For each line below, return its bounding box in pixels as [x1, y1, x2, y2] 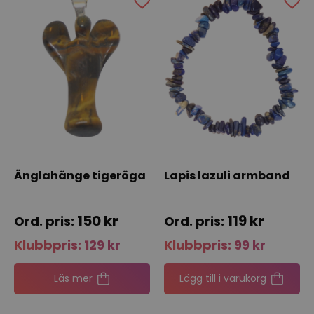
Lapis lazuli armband [164, 167, 290, 184]
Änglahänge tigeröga [14, 167, 146, 184]
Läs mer [53, 271, 93, 285]
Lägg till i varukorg [179, 271, 266, 285]
